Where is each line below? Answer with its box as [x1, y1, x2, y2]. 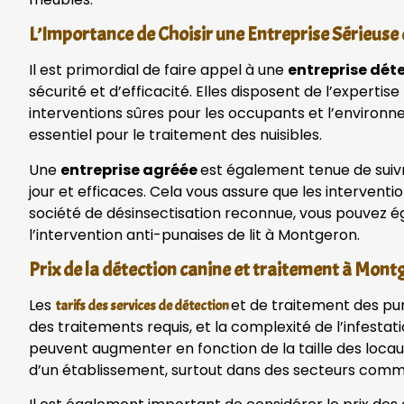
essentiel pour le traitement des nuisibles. [29, 124, 322, 146]
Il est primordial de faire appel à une [29, 60, 288, 81]
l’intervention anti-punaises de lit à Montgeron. [29, 224, 360, 245]
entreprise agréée [60, 159, 200, 180]
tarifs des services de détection [55, 297, 229, 316]
